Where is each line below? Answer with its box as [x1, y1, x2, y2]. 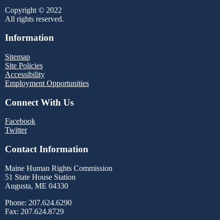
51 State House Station [5, 172, 76, 181]
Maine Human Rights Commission [5, 164, 112, 172]
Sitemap [5, 53, 30, 61]
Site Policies [5, 61, 43, 70]
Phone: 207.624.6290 [5, 198, 72, 207]
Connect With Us [5, 97, 74, 108]
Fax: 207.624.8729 [5, 207, 64, 216]
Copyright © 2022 [5, 5, 62, 14]
